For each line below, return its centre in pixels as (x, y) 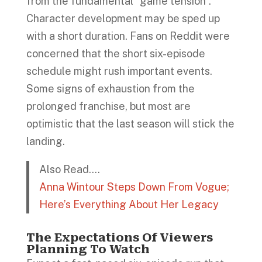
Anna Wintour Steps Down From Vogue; (135, 187)
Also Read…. (71, 169)
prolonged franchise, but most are (108, 106)
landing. (45, 141)
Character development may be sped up (123, 18)
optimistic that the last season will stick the (130, 123)
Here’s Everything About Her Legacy (129, 204)
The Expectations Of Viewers (119, 238)
